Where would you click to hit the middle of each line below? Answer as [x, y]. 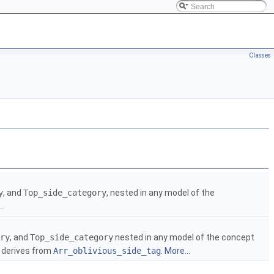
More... [177, 251]
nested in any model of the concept [184, 238]
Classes [260, 55]
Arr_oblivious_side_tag [107, 251]
